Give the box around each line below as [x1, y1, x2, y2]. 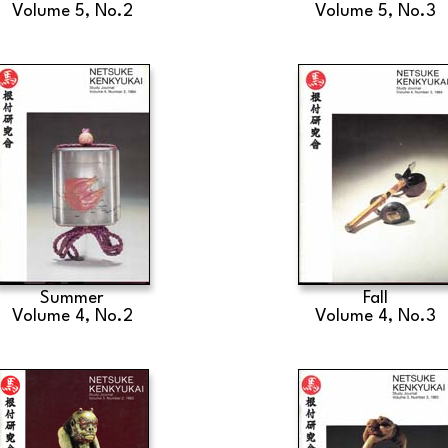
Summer [40, 290, 105, 307]
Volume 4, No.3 [315, 308, 437, 325]
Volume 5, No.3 [315, 3, 437, 20]
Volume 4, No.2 [11, 308, 133, 325]
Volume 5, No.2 [11, 3, 133, 20]
